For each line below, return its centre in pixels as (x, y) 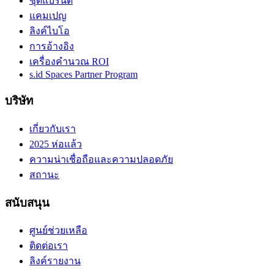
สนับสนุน (27, 202)
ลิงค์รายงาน (55, 261)
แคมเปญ (48, 16)
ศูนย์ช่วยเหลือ (58, 231)
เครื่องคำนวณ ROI (69, 62)
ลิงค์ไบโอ (50, 31)
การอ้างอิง (52, 46)
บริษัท (19, 101)
